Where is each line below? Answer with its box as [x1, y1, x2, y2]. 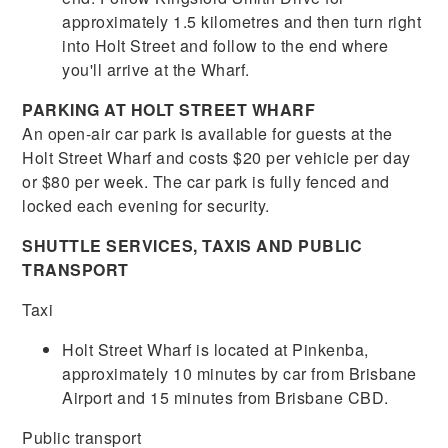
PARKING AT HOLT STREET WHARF [22, 97, 316, 121]
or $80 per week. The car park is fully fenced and [22, 169, 390, 193]
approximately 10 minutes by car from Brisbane [62, 361, 417, 385]
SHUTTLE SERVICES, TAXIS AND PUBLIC [22, 233, 363, 257]
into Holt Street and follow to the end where [62, 33, 389, 57]
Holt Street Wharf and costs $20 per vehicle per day [22, 145, 411, 169]
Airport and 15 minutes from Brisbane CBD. [62, 385, 389, 409]
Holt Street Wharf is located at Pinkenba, [62, 337, 369, 361]
